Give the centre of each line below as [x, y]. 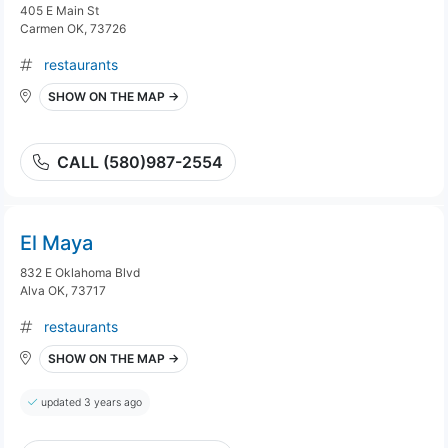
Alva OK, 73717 [63, 290]
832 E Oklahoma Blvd [80, 272]
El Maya [56, 243]
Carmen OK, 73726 [73, 28]
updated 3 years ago [91, 402]
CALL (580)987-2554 [140, 162]
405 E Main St [59, 10]
